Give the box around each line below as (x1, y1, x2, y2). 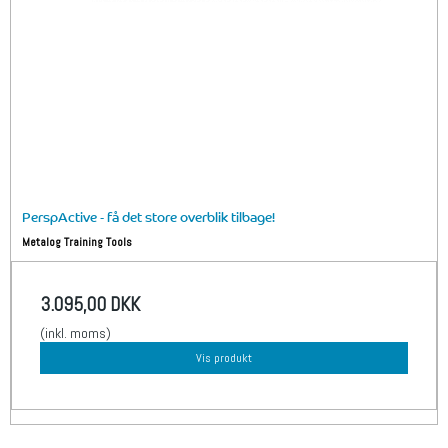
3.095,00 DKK (40, 292, 140, 318)
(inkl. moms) (40, 323, 111, 342)
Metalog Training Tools (22, 234, 133, 251)
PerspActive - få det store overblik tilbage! (22, 204, 276, 227)
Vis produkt (196, 350, 252, 367)
